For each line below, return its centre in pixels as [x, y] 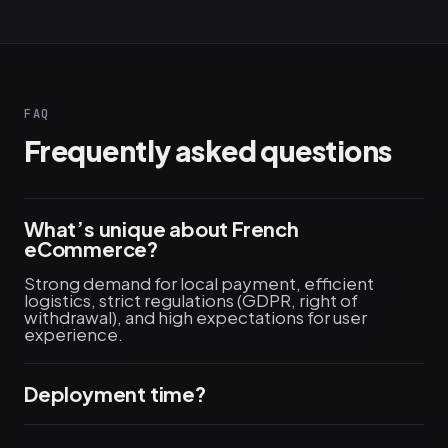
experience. [73, 334]
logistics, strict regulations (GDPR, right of [191, 300]
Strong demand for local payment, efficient [199, 283]
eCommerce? [91, 248]
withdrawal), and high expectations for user [195, 317]
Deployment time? [115, 393]
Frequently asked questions [208, 150]
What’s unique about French [161, 228]
